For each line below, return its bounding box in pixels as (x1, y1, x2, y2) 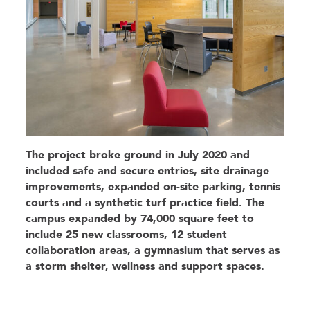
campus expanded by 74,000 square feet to (26, 212, 255, 226)
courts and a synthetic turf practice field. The (26, 196, 265, 210)
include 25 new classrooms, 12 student (26, 228, 228, 241)
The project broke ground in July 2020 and (26, 148, 250, 162)
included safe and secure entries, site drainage (26, 164, 270, 178)
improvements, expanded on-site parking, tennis (26, 180, 281, 194)
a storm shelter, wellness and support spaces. (26, 259, 265, 273)
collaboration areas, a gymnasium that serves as (26, 244, 280, 257)
